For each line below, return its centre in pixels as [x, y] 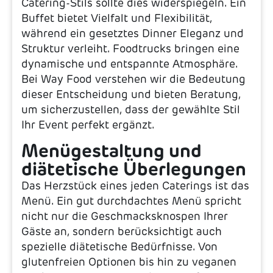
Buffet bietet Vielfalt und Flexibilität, [117, 19]
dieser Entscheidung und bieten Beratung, [131, 95]
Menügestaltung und [112, 151]
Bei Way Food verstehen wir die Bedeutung [133, 80]
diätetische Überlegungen [134, 169]
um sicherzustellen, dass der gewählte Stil [131, 110]
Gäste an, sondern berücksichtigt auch [122, 231]
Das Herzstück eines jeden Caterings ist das [135, 186]
